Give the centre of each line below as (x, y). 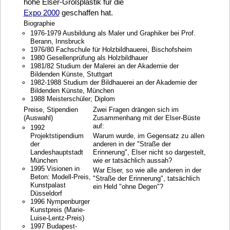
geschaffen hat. (86, 13)
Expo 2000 (41, 13)
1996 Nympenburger (60, 202)
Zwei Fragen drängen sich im (136, 110)
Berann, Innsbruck (57, 41)
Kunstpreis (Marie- (57, 210)
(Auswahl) (38, 118)
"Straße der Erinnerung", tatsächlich (146, 178)
